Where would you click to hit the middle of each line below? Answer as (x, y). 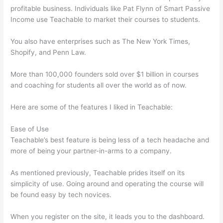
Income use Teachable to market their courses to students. (106, 20)
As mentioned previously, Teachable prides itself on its (98, 172)
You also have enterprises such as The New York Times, (101, 42)
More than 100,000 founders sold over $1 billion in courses (105, 74)
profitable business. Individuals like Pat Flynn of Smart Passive (111, 9)
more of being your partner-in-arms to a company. (91, 151)
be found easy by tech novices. (61, 194)
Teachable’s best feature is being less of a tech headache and (110, 140)
